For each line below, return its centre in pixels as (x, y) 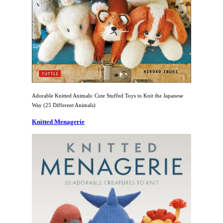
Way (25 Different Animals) (64, 105)
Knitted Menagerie (58, 122)
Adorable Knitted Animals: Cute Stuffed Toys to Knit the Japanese (108, 96)
